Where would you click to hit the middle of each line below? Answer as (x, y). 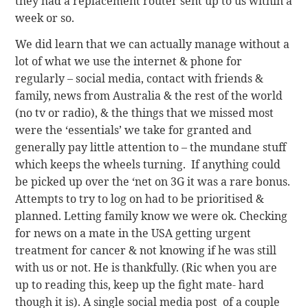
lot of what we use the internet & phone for (129, 61)
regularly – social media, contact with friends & (140, 78)
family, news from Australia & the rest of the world (149, 95)
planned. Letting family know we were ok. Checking (152, 216)
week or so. (45, 18)
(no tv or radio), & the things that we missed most (145, 112)
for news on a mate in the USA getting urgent (133, 233)
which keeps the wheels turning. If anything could (148, 164)
